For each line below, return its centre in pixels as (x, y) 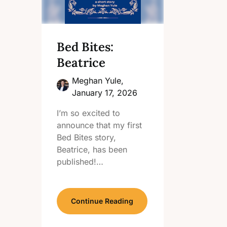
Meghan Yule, (98, 81)
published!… (80, 162)
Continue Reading (102, 201)
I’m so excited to (88, 113)
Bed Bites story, (86, 137)
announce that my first (99, 125)
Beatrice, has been (92, 149)
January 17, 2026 (105, 93)
